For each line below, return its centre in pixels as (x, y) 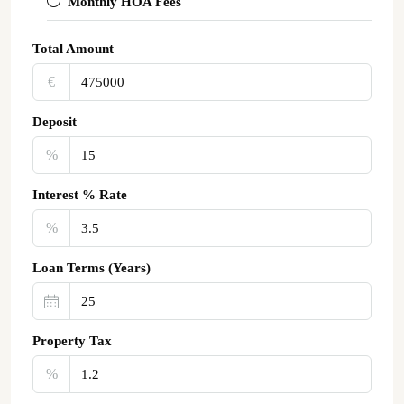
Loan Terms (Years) (92, 268)
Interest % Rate (80, 195)
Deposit (55, 122)
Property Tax (72, 341)
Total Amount (73, 49)
